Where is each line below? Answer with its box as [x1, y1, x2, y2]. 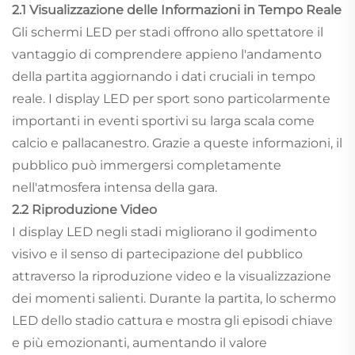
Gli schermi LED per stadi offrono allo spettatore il [12, 24, 323, 40]
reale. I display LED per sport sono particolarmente [12, 90, 330, 106]
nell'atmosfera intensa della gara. [12, 179, 217, 195]
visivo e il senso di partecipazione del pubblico [12, 246, 303, 261]
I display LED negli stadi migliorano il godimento [12, 223, 317, 239]
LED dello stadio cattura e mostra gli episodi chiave [12, 312, 333, 328]
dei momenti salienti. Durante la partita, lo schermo [12, 290, 336, 306]
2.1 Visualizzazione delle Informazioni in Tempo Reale [12, 2, 342, 17]
